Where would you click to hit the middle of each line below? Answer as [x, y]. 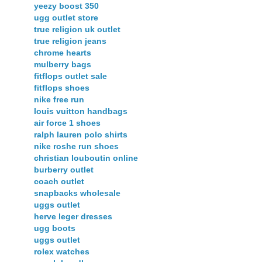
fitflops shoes [62, 87]
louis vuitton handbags [81, 111]
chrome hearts [63, 52]
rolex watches [62, 251]
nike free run [59, 99]
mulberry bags [63, 64]
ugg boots [55, 228]
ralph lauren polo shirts [81, 134]
